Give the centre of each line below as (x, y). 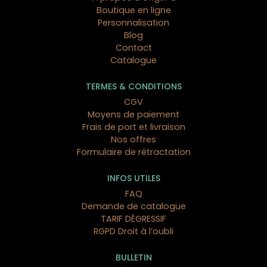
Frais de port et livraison (133, 127)
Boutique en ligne (133, 10)
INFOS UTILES (133, 178)
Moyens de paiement (133, 114)
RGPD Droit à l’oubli (133, 231)
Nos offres (133, 139)
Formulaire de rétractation (133, 152)
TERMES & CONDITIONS (133, 86)
